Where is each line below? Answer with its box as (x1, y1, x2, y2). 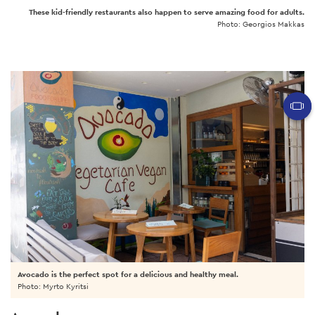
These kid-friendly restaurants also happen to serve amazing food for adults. (29, 6, 304, 17)
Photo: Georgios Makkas (217, 18, 304, 29)
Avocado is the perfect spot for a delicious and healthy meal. (18, 269, 238, 279)
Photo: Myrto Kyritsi (18, 281, 89, 291)
